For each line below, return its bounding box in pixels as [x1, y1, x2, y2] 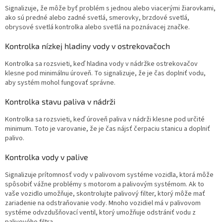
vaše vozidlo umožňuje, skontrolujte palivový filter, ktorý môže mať [5, 188, 205, 199]
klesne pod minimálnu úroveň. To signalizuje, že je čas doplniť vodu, [5, 68, 206, 78]
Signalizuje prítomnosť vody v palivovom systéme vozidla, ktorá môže [5, 169, 214, 180]
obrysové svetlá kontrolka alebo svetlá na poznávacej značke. [5, 22, 190, 32]
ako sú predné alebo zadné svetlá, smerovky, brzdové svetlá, [5, 12, 189, 23]
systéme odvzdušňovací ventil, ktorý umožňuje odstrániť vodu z [5, 207, 196, 218]
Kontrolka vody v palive [5, 152, 88, 162]
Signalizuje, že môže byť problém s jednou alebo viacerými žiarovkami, [5, 3, 216, 13]
